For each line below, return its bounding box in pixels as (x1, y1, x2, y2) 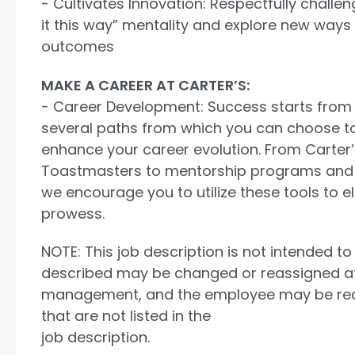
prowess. (41, 203, 105, 223)
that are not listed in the (41, 306, 211, 326)
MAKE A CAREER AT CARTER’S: (41, 74, 250, 95)
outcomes (41, 36, 114, 57)
